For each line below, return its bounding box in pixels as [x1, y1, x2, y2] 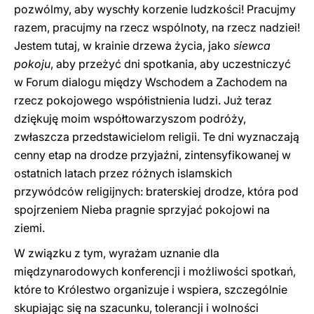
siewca [233, 39, 271, 53]
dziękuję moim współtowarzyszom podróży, [14, 111, 246, 125]
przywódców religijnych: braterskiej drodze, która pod [14, 184, 299, 198]
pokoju [14, 57, 50, 71]
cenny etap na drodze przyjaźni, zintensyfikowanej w [14, 148, 291, 162]
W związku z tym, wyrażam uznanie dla [14, 246, 219, 260]
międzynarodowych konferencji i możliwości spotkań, [14, 264, 296, 278]
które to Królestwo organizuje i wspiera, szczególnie [14, 282, 287, 296]
